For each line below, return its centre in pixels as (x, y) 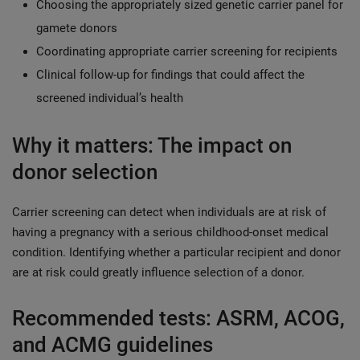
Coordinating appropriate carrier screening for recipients (190, 51)
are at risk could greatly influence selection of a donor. (158, 272)
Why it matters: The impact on (152, 145)
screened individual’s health (110, 98)
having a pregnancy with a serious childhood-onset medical (170, 232)
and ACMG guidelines (112, 345)
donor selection (85, 172)
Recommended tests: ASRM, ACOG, (178, 318)
